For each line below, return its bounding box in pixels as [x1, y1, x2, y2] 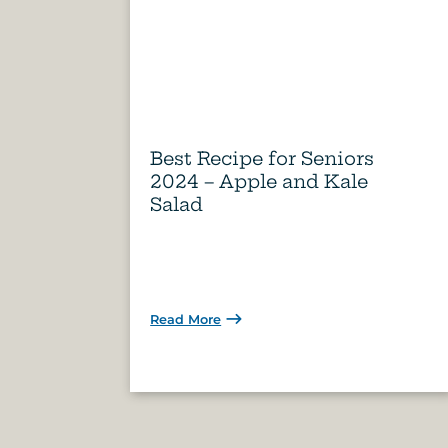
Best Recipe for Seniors [150, 146, 375, 170]
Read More [150, 311, 222, 327]
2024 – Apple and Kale [150, 169, 369, 193]
